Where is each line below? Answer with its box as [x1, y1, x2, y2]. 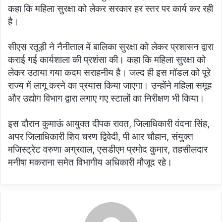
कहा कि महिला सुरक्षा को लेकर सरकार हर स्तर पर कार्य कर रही [8, 3, 213, 15]
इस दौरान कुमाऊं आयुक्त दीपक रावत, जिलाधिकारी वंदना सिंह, [8, 118, 210, 130]
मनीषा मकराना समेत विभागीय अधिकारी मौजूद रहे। [8, 157, 172, 168]
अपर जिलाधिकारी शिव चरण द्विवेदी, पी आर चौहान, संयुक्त [8, 131, 193, 143]
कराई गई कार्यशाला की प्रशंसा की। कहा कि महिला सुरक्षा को [8, 54, 206, 66]
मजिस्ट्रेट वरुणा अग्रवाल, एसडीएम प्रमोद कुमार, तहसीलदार [8, 144, 208, 156]
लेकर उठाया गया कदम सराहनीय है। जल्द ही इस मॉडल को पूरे [8, 67, 211, 79]
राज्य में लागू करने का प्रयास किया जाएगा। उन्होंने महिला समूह [8, 80, 212, 92]
